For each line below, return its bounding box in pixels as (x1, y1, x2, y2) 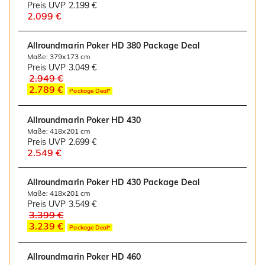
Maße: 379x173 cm (27, 52, 91, 62)
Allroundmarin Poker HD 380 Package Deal (27, 40, 200, 51)
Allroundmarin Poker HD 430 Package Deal (27, 177, 200, 188)
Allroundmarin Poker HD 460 (27, 251, 141, 263)
